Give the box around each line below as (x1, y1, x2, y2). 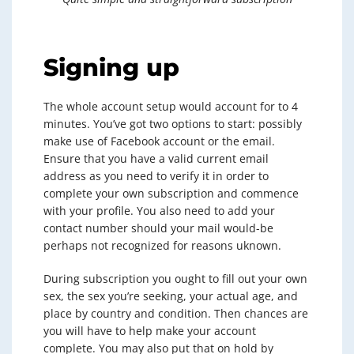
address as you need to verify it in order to (43, 168, 269, 183)
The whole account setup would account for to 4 (43, 99, 298, 114)
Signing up (43, 53, 179, 82)
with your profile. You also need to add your (43, 203, 275, 218)
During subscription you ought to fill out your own (43, 271, 307, 286)
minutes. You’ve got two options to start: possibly (43, 116, 302, 131)
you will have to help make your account (43, 323, 256, 338)
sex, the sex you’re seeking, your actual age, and (43, 288, 298, 303)
